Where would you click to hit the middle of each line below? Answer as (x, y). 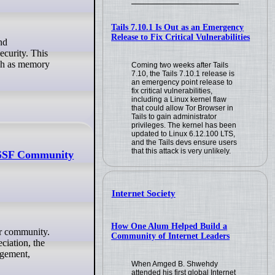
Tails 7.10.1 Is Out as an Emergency (178, 27)
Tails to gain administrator (174, 116)
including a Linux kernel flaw (179, 99)
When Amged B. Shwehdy (175, 264)
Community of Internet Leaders (171, 236)
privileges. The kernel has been (184, 125)
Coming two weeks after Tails (180, 65)
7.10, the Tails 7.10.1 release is (183, 73)
